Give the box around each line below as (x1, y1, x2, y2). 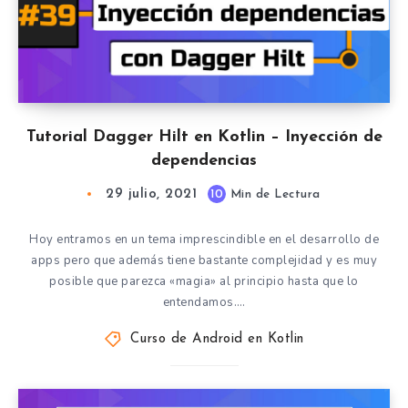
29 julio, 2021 (106, 188, 198, 201)
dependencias (151, 152, 257, 169)
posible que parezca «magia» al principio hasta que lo (49, 273, 359, 290)
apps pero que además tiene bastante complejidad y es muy (31, 252, 377, 269)
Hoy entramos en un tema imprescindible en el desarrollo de (29, 231, 379, 248)
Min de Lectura (226, 189, 321, 200)
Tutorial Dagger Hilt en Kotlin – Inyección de (25, 128, 382, 146)
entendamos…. (162, 294, 246, 311)
